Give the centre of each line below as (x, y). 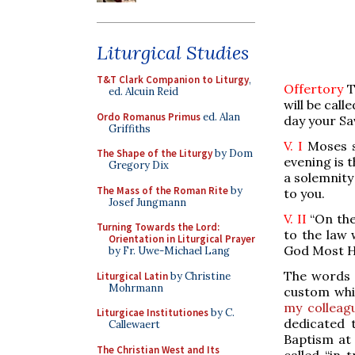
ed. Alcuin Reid (143, 92)
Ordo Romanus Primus (149, 116)
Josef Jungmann (147, 202)
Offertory (313, 88)
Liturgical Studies (173, 53)
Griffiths (130, 128)
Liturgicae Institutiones (153, 313)
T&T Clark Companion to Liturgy (173, 80)
